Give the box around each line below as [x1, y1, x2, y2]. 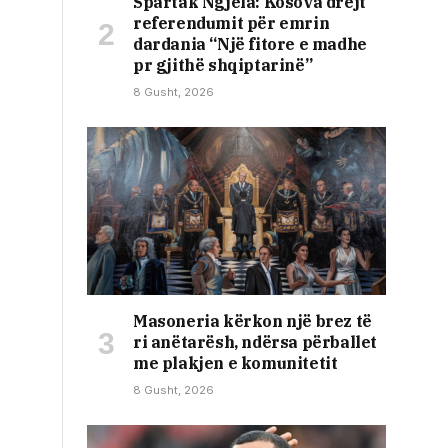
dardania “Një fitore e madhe [133, 34, 367, 55]
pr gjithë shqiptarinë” [133, 55, 313, 76]
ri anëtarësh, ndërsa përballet [133, 332, 378, 353]
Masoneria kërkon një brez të [133, 311, 372, 332]
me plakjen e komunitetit [133, 353, 338, 374]
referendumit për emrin [133, 13, 330, 34]
